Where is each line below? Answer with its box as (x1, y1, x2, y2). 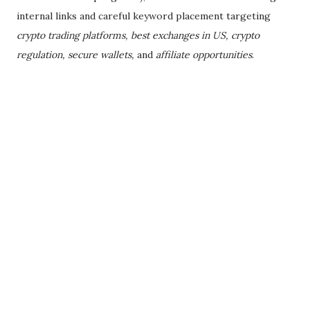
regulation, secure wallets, (17, 48, 134, 61)
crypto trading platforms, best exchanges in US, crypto (17, 29, 259, 42)
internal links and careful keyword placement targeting (17, 10, 271, 22)
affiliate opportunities (156, 48, 252, 61)
